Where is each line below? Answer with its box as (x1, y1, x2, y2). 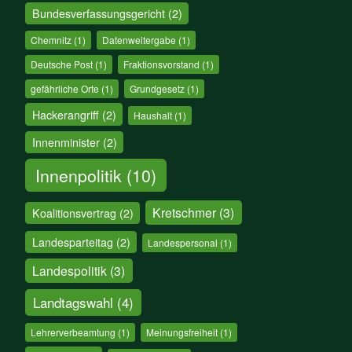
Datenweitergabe (101, 33, 176, 47)
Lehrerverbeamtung (31, 325, 116, 339)
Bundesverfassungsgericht (31, 5, 165, 22)
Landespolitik (32, 262, 108, 280)
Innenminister (31, 134, 100, 150)
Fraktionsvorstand (123, 57, 200, 71)
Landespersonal (148, 235, 218, 249)
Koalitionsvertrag (31, 204, 116, 221)
